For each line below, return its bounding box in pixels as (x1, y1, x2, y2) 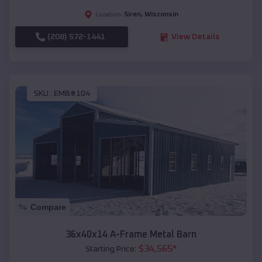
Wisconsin (144, 11, 178, 19)
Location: (95, 12, 123, 18)
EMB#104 (54, 89, 90, 98)
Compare (30, 202, 66, 212)
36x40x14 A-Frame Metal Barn (65, 230, 196, 240)
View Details (171, 33, 219, 42)
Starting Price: (85, 245, 136, 254)
